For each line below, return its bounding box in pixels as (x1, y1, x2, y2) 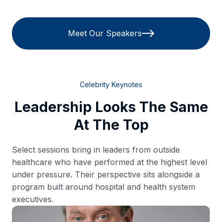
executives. (12, 194, 54, 204)
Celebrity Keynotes (80, 80, 142, 89)
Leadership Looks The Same (14, 98, 208, 115)
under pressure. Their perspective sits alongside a (12, 169, 200, 179)
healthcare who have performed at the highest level (12, 157, 207, 167)
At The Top (73, 116, 149, 133)
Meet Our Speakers (68, 28, 142, 38)
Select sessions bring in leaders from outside (12, 144, 180, 155)
